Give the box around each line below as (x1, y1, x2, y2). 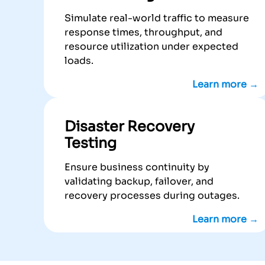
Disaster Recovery (64, 118, 195, 136)
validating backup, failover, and (64, 175, 214, 188)
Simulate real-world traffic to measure (64, 12, 249, 25)
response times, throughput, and (64, 26, 222, 39)
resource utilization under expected (64, 40, 238, 53)
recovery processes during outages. (64, 189, 240, 202)
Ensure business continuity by (64, 161, 209, 174)
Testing (64, 134, 117, 153)
